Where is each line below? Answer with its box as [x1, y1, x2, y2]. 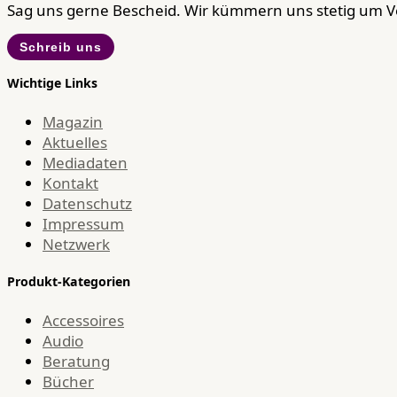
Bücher [43, 370, 94, 392]
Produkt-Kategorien [7, 273, 130, 291]
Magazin [43, 111, 103, 132]
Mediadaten [43, 152, 128, 173]
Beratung [43, 350, 110, 371]
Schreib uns [19, 39, 102, 54]
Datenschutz [43, 192, 132, 214]
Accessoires [43, 309, 124, 331]
